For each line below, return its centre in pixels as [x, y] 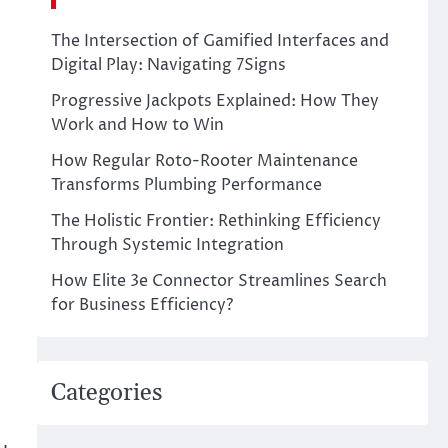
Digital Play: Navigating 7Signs [168, 65]
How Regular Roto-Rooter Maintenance [204, 161]
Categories [106, 393]
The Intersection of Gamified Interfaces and [219, 41]
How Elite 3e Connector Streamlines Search [218, 281]
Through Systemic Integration [167, 245]
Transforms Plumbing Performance [186, 185]
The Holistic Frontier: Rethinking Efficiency [215, 221]
